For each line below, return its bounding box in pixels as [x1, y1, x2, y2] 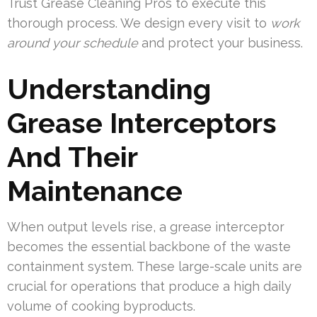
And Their [7, 140, 137, 174]
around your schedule [7, 35, 138, 51]
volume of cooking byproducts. [7, 299, 195, 314]
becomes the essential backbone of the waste [7, 239, 291, 255]
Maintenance [7, 174, 183, 208]
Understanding [7, 72, 211, 106]
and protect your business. [138, 35, 303, 51]
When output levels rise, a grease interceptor [7, 219, 284, 235]
